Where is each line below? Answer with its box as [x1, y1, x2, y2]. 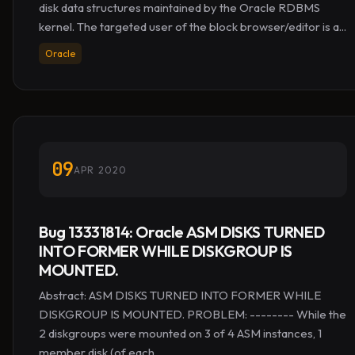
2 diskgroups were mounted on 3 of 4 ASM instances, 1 [39, 326, 322, 341]
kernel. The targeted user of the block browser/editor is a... [39, 19, 346, 34]
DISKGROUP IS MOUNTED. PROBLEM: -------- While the [39, 307, 346, 322]
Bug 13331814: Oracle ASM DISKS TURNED [39, 222, 325, 242]
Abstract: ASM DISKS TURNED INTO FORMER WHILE [39, 288, 321, 303]
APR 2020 [74, 163, 128, 176]
